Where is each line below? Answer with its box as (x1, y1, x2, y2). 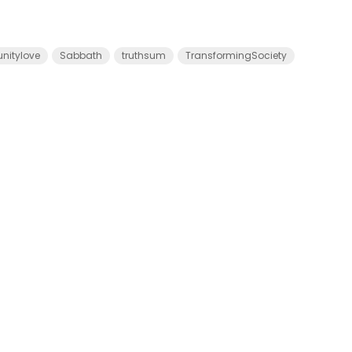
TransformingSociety (185, 49, 287, 62)
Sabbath (60, 49, 102, 62)
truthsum (122, 49, 166, 62)
